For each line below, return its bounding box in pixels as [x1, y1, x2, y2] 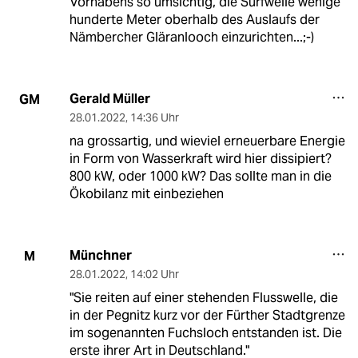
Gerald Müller [69, 90, 150, 108]
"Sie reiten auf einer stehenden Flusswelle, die [69, 289, 338, 307]
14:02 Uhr [129, 267, 179, 282]
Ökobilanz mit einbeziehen [69, 185, 224, 203]
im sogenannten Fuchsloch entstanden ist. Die [69, 324, 342, 342]
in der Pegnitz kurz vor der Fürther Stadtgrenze [69, 307, 345, 324]
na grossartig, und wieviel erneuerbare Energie [69, 133, 345, 150]
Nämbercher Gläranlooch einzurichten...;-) [69, 29, 314, 46]
